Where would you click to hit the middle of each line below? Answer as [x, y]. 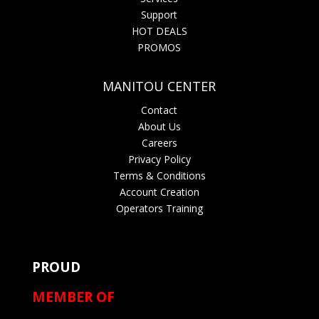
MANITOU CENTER [159, 86]
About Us [159, 126]
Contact [159, 110]
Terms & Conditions [159, 175]
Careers [159, 142]
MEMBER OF [73, 297]
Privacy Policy [159, 159]
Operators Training [159, 208]
